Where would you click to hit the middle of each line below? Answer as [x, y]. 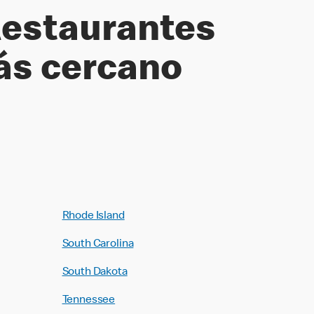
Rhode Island [93, 217]
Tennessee [89, 301]
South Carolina [98, 245]
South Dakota [95, 273]
